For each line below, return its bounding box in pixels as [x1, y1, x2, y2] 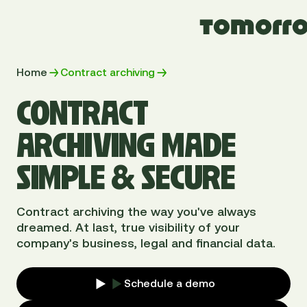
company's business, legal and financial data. [16, 236, 275, 250]
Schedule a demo [124, 277, 216, 290]
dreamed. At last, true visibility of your [16, 220, 240, 234]
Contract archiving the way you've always [16, 204, 256, 219]
